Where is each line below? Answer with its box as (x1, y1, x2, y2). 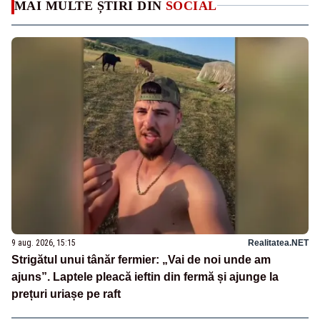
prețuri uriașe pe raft (11, 288, 121, 301)
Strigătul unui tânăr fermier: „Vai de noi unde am (11, 254, 271, 266)
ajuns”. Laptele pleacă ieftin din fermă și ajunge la (11, 271, 279, 284)
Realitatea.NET (248, 238, 309, 249)
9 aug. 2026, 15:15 (11, 238, 76, 249)
